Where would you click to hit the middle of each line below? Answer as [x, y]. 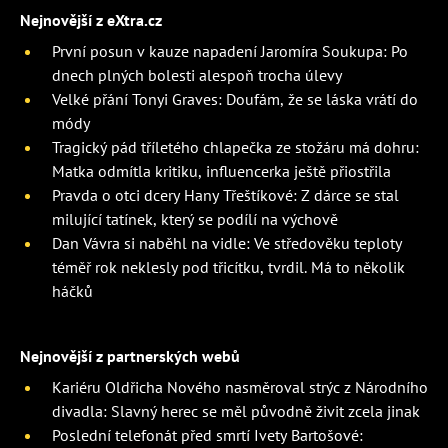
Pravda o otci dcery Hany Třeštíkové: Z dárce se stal [225, 195]
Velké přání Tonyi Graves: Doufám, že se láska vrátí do [235, 99]
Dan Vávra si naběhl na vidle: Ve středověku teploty [227, 243]
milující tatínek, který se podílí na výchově [195, 219]
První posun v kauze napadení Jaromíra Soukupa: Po [230, 51]
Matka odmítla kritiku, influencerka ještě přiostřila [221, 171]
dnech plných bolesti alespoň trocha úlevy [197, 75]
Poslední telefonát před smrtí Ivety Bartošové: [207, 435]
